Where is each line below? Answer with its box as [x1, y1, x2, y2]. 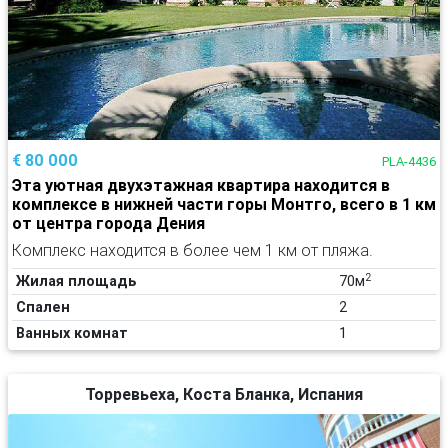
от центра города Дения [12, 213, 205, 234]
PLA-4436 [382, 153, 436, 171]
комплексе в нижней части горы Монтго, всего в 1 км [12, 194, 436, 215]
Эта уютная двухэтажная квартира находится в [12, 175, 390, 196]
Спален [16, 298, 70, 317]
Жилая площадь [16, 272, 137, 291]
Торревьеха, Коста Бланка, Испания [85, 384, 363, 405]
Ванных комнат [16, 324, 128, 343]
